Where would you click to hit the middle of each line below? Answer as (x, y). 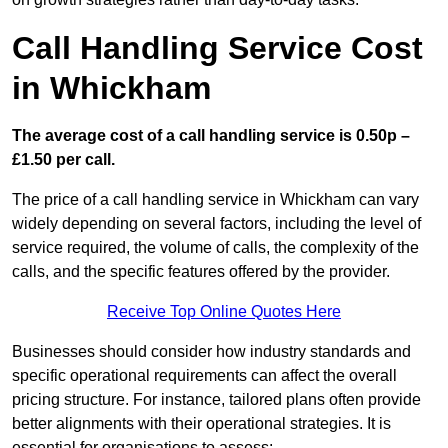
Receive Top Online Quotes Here (224, 312)
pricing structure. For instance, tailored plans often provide (216, 400)
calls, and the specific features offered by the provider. (201, 272)
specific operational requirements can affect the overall (204, 376)
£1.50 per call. (63, 160)
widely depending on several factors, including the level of (216, 224)
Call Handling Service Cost (217, 48)
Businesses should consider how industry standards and (211, 352)
